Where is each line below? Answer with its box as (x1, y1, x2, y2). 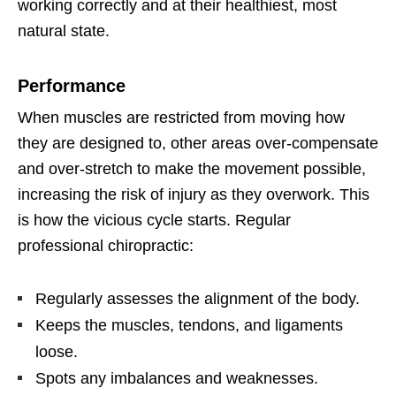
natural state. (18, 21, 110, 40)
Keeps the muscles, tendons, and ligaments (35, 316, 343, 334)
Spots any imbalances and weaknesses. (35, 369, 318, 387)
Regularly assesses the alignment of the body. (35, 289, 360, 308)
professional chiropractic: (18, 236, 194, 255)
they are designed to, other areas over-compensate (18, 133, 378, 152)
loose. (35, 342, 78, 361)
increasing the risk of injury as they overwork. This (18, 185, 369, 203)
